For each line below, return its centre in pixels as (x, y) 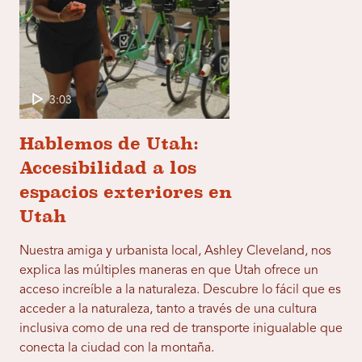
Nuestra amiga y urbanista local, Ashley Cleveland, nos (175, 251)
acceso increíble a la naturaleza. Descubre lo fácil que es (180, 290)
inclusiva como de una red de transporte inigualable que (181, 328)
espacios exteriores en (126, 192)
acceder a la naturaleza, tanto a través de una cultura (168, 309)
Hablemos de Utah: (109, 143)
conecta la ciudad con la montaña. (117, 348)
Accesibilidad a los (108, 167)
